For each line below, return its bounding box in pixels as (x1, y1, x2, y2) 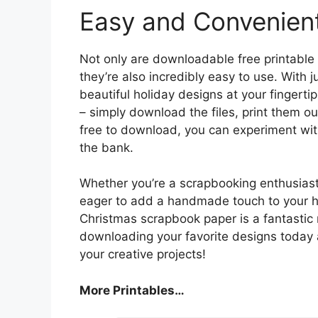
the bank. (79, 140, 133, 155)
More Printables (79, 283, 175, 297)
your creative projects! (79, 247, 206, 262)
